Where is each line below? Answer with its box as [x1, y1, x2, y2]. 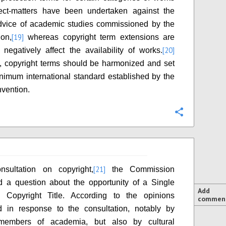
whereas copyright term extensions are [24, 33, 175, 41]
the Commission [105, 165, 175, 174]
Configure [191, 108, 221, 118]
